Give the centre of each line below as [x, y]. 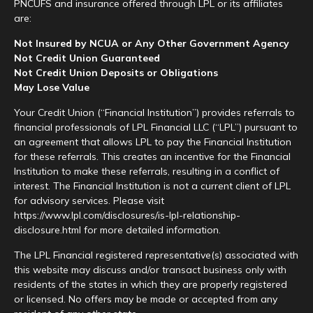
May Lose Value [52, 87]
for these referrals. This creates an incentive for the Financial [152, 156]
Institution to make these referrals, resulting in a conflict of [147, 171]
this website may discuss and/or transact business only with [150, 270]
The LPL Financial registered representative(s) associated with [156, 255]
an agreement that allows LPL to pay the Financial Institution [153, 142]
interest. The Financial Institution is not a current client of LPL [152, 186]
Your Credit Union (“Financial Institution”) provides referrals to [154, 112]
